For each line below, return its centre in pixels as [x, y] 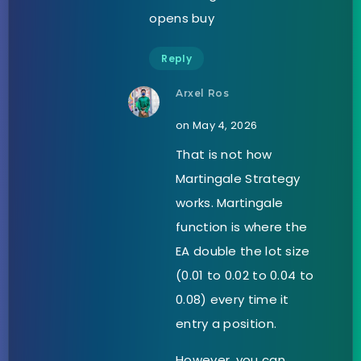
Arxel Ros [203, 93]
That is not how [224, 154]
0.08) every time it [232, 299]
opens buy [182, 18]
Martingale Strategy [238, 178]
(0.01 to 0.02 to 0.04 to [245, 275]
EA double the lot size [243, 251]
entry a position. [226, 323]
